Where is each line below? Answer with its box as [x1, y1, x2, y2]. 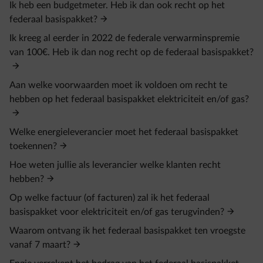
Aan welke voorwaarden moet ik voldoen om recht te [9, 80, 227, 90]
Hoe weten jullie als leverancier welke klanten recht [9, 160, 221, 170]
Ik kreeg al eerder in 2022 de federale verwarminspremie [9, 33, 240, 43]
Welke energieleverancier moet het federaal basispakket [9, 127, 238, 137]
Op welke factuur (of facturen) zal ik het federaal [9, 193, 210, 203]
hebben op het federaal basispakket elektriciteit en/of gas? [9, 95, 249, 104]
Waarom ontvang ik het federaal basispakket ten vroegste [9, 226, 245, 235]
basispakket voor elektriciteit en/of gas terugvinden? [9, 207, 224, 217]
